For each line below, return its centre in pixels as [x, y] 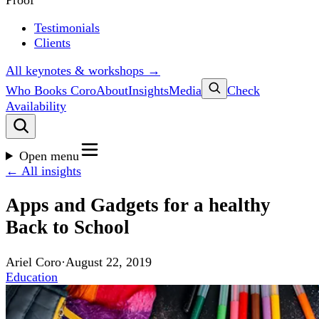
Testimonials [67, 28]
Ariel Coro [33, 262]
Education [32, 277]
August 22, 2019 [109, 262]
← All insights [43, 171]
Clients [52, 43]
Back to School [68, 228]
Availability [36, 106]
